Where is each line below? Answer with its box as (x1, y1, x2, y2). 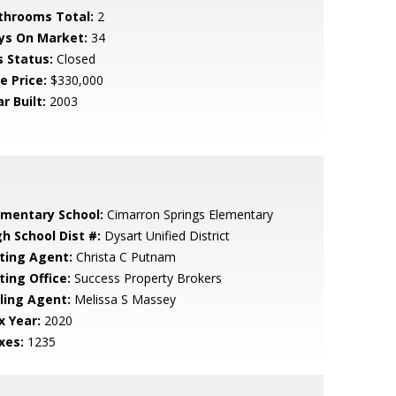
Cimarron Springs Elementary (103, 206, 273, 223)
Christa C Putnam (72, 248, 176, 265)
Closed (52, 50, 95, 67)
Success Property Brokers (70, 270, 222, 286)
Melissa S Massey (70, 291, 176, 308)
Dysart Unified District (100, 227, 230, 244)
